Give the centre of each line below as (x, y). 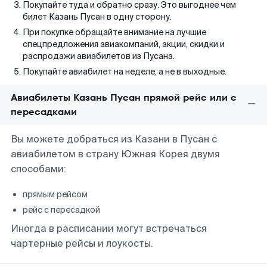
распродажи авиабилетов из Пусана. (99, 56)
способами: (38, 169)
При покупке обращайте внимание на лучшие (114, 32)
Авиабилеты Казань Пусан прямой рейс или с (124, 97)
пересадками (44, 112)
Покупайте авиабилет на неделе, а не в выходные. (125, 72)
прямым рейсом (55, 194)
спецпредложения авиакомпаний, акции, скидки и (124, 44)
